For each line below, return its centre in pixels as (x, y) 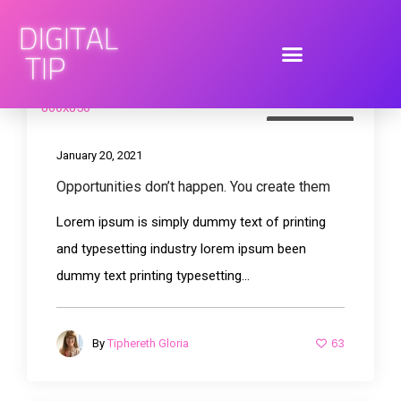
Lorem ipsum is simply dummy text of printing (191, 222)
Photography (310, 128)
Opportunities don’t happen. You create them (193, 186)
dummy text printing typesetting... (153, 275)
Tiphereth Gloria (148, 343)
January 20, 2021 (99, 155)
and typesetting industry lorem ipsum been (181, 248)
